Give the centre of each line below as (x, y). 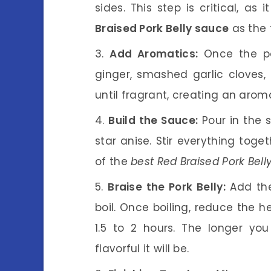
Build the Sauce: (153, 120)
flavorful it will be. (142, 248)
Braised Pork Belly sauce (162, 28)
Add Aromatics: (154, 54)
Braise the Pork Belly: (167, 187)
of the (113, 161)
